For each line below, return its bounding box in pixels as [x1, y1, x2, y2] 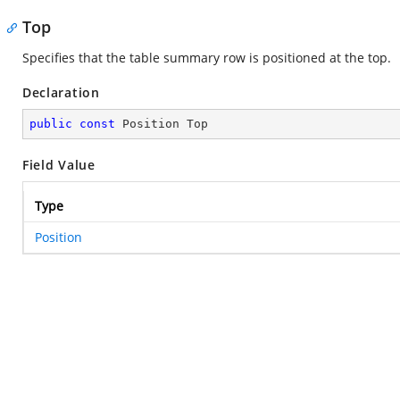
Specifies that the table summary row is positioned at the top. [22, 49, 391, 66]
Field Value [22, 156, 96, 173]
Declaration [22, 84, 100, 101]
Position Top [115, 117, 208, 130]
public [29, 117, 72, 130]
